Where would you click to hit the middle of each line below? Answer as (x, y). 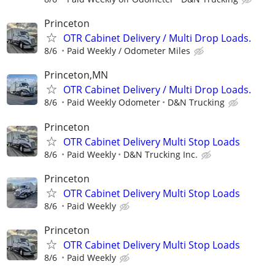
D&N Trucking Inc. (161, 154)
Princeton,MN (76, 75)
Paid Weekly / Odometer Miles (129, 51)
